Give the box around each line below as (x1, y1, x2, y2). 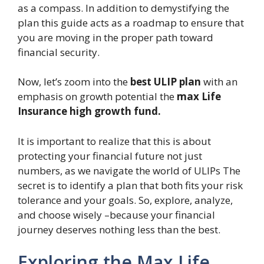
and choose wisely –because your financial (18, 207, 215, 222)
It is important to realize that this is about (18, 134, 211, 148)
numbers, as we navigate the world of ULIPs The (18, 163, 240, 177)
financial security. (18, 45, 100, 59)
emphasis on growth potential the (18, 90, 177, 104)
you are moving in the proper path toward (18, 30, 213, 44)
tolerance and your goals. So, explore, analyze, (18, 193, 233, 207)
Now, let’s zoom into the (18, 75, 130, 89)
